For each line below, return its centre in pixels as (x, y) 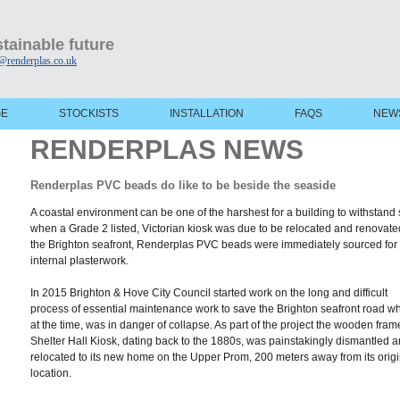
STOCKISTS (88, 113)
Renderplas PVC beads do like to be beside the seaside (183, 185)
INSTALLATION (206, 113)
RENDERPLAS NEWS (170, 150)
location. (50, 373)
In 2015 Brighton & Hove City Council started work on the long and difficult (208, 293)
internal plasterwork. (79, 261)
